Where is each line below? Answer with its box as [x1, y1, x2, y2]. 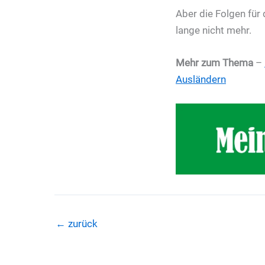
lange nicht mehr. [176, 24, 251, 36]
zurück [66, 218, 98, 230]
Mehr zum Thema [176, 57, 253, 69]
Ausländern [176, 73, 226, 86]
